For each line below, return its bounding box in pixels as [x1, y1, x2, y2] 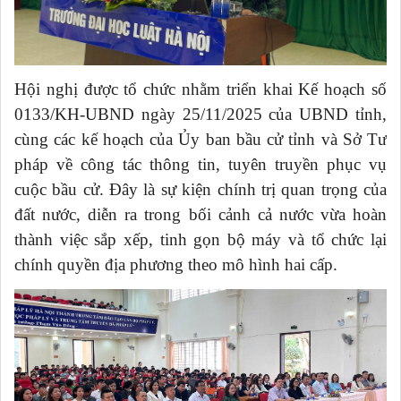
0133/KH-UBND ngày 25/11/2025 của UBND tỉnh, [14, 105, 387, 124]
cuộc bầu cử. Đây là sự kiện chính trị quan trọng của [14, 180, 387, 200]
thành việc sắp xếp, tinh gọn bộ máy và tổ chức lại [14, 230, 387, 250]
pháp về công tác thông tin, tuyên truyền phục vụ [14, 155, 387, 175]
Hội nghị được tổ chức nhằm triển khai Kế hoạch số [14, 80, 387, 99]
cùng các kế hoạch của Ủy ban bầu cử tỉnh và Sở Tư [14, 130, 387, 149]
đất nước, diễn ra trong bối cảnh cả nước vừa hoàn [14, 205, 387, 225]
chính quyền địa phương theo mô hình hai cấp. [14, 255, 337, 275]
